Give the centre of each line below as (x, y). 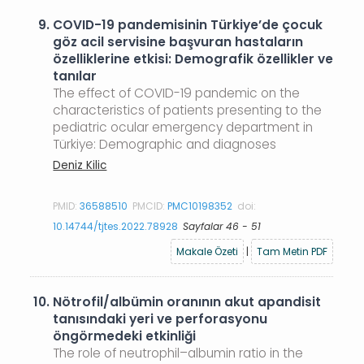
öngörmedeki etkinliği (125, 336)
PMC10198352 (200, 206)
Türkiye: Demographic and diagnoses (165, 144)
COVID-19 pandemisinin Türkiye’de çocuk (188, 25)
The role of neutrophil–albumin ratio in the (178, 353)
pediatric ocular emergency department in (183, 127)
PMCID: (150, 206)
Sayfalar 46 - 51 (222, 226)
